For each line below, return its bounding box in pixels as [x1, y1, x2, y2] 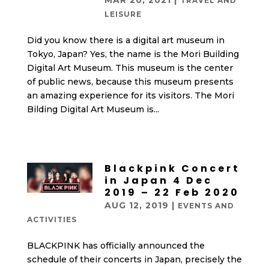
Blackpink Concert [104, 162, 240, 175]
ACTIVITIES [26, 215, 77, 224]
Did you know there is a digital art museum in [26, 35, 225, 46]
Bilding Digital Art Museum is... [26, 104, 159, 115]
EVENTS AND [177, 201, 234, 210]
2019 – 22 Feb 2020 [104, 186, 240, 199]
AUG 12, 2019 [104, 200, 169, 211]
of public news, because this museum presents [26, 76, 234, 87]
